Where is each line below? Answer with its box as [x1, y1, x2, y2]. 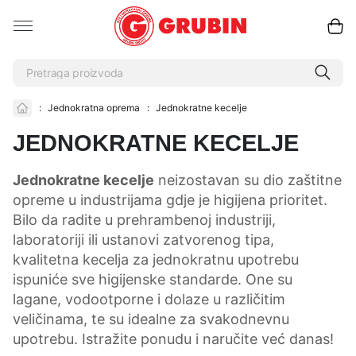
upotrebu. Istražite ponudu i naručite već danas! [13, 330, 334, 347]
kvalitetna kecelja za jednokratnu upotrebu [13, 250, 299, 268]
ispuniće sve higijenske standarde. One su [13, 270, 292, 288]
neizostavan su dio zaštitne [154, 171, 342, 188]
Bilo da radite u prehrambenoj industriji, [13, 211, 276, 228]
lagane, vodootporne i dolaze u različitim [13, 290, 285, 308]
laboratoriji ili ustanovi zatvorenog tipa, [13, 230, 274, 248]
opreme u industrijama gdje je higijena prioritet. [13, 191, 327, 208]
